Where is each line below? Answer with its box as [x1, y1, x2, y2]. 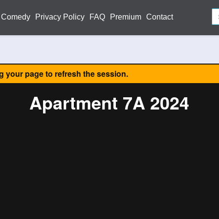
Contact [146, 13, 173, 21]
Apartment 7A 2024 [29, 89, 189, 115]
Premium [110, 13, 141, 21]
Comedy [1, 13, 30, 21]
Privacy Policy [35, 13, 85, 21]
